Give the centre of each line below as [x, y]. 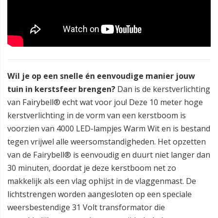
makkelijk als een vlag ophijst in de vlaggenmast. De [102, 181]
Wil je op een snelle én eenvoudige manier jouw [101, 76]
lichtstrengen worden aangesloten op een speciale [100, 194]
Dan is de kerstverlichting [164, 89]
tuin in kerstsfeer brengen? [62, 89]
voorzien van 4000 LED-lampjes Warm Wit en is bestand [109, 128]
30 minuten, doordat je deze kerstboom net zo [92, 168]
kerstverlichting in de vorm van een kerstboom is [97, 115]
